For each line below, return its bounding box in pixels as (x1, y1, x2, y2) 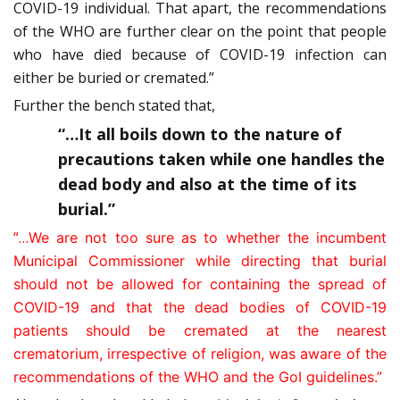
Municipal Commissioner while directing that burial (13, 252, 387, 271)
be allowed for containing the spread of (96, 275, 387, 294)
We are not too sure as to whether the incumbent (29, 229, 387, 247)
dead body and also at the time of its (58, 173, 356, 196)
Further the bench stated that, (13, 96, 215, 116)
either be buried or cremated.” (13, 68, 214, 88)
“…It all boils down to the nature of (58, 123, 342, 146)
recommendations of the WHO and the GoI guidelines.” (13, 368, 382, 387)
